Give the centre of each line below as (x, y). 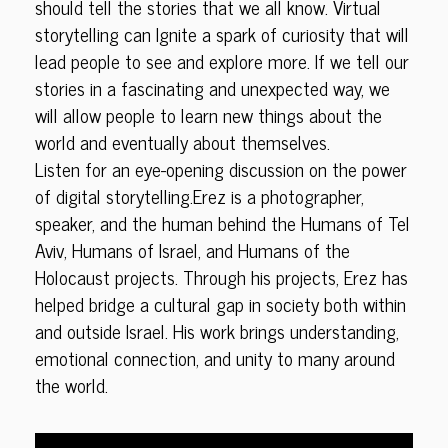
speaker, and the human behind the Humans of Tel (222, 223)
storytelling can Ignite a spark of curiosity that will (222, 34)
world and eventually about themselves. (182, 142)
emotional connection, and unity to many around (215, 358)
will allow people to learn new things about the (208, 115)
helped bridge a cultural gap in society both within (220, 304)
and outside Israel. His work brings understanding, (217, 331)
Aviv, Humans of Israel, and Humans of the (192, 250)
